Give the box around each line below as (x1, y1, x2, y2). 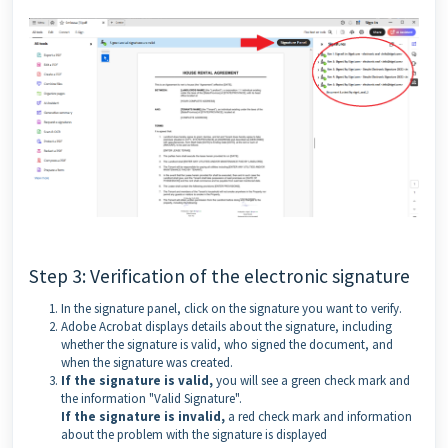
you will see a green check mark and (213, 371, 410, 389)
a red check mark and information (228, 407, 412, 425)
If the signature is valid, (61, 371, 213, 389)
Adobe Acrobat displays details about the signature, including (61, 317, 392, 335)
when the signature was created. (61, 353, 233, 371)
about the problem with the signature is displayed (61, 425, 327, 443)
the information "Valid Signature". (61, 389, 242, 407)
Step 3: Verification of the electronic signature (29, 263, 410, 288)
